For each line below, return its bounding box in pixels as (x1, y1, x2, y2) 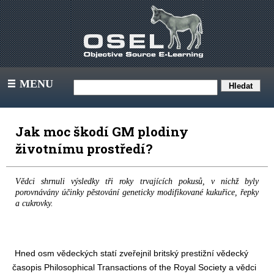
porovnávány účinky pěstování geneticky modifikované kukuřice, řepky (15, 188, 259, 197)
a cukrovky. (15, 199, 53, 208)
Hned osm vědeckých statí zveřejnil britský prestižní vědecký (12, 248, 248, 258)
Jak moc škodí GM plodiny (15, 123, 188, 140)
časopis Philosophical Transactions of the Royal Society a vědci (12, 262, 256, 272)
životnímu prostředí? (15, 140, 158, 157)
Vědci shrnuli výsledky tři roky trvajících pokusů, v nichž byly (15, 177, 259, 186)
